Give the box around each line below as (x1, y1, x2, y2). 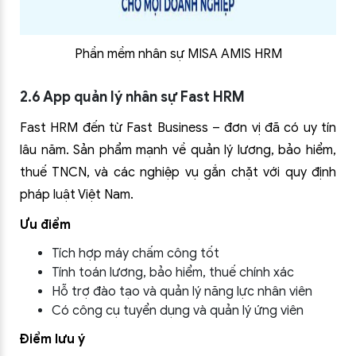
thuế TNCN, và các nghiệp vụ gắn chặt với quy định (20, 164, 336, 180)
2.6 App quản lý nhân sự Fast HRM (20, 88, 245, 106)
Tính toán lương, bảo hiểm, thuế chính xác (52, 265, 294, 281)
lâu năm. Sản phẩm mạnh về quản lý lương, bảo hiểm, (20, 142, 336, 158)
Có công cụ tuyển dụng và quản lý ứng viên (52, 303, 304, 319)
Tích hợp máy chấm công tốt (52, 246, 219, 261)
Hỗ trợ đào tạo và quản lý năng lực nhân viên (52, 284, 312, 300)
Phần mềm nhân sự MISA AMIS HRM (74, 46, 282, 62)
